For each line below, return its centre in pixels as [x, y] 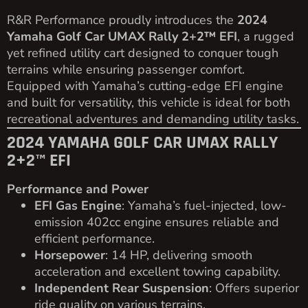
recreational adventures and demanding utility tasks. [153, 119]
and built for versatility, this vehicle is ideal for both [148, 102]
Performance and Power [78, 189]
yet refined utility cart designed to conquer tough [143, 53]
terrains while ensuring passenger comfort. [126, 69]
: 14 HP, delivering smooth [179, 255]
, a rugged [266, 36]
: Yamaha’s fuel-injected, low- [204, 205]
